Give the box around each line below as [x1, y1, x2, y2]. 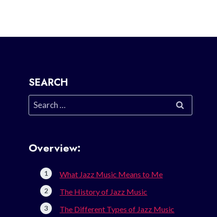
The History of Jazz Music [60, 187, 148, 197]
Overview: [29, 140, 81, 156]
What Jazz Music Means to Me [60, 170, 163, 179]
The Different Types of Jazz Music [60, 204, 175, 214]
